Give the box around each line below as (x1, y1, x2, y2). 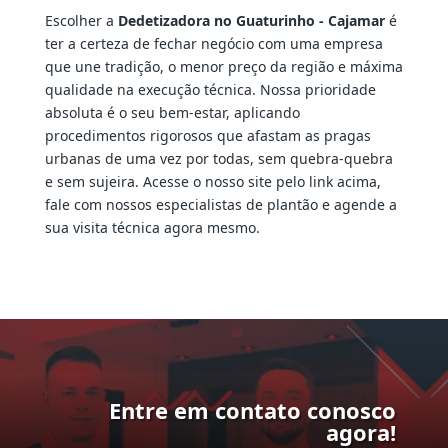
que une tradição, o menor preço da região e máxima (44, 57, 403, 77)
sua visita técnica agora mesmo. (44, 218, 260, 238)
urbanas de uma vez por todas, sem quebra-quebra (44, 149, 393, 169)
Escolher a (44, 11, 118, 31)
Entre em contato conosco (109, 395, 397, 426)
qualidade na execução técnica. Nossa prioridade (44, 80, 376, 100)
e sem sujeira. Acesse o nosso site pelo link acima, (44, 172, 381, 192)
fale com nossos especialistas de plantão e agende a (44, 195, 397, 215)
